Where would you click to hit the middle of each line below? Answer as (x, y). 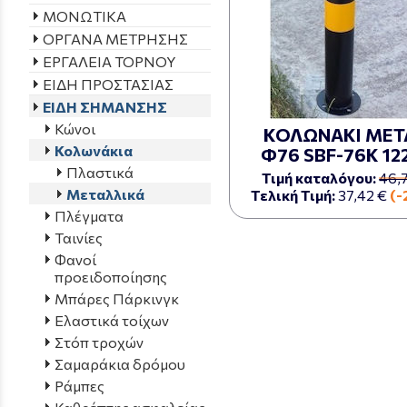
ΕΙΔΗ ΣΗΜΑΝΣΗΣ (105, 106)
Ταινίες (79, 237)
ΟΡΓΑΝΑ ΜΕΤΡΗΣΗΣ (115, 38)
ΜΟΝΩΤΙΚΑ (84, 15)
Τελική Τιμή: (293, 195)
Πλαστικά (100, 172)
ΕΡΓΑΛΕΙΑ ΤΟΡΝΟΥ (109, 61)
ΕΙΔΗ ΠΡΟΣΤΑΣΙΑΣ (108, 84)
